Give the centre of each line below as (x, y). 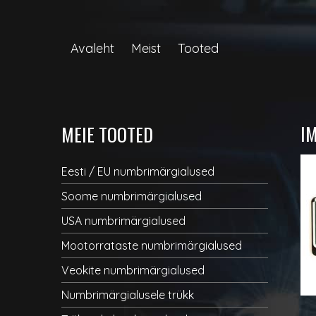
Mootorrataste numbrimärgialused (152, 245)
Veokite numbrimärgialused (133, 270)
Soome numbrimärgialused (132, 196)
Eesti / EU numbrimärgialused (138, 171)
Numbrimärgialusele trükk (128, 295)
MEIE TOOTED (107, 134)
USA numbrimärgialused (123, 221)
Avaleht (92, 48)
